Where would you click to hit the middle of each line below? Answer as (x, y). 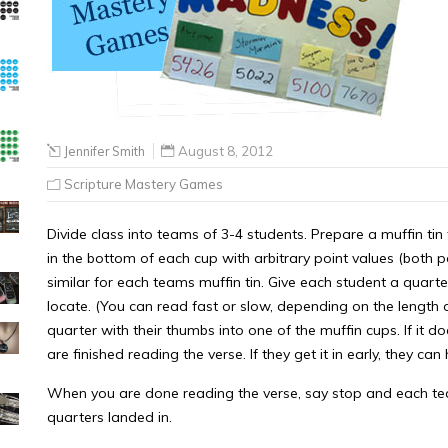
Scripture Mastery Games (143, 184)
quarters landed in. (109, 417)
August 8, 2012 (225, 151)
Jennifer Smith (104, 151)
